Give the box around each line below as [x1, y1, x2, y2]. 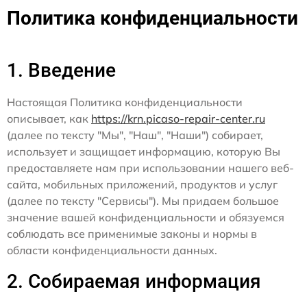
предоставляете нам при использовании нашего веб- [7, 161, 294, 175]
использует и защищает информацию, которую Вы [7, 145, 280, 158]
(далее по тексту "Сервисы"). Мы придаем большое [7, 194, 279, 208]
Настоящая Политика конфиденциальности [7, 95, 243, 109]
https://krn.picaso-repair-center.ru [91, 112, 265, 125]
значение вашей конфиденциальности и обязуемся [7, 210, 284, 224]
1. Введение [7, 59, 116, 82]
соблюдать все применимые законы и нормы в [7, 227, 257, 241]
